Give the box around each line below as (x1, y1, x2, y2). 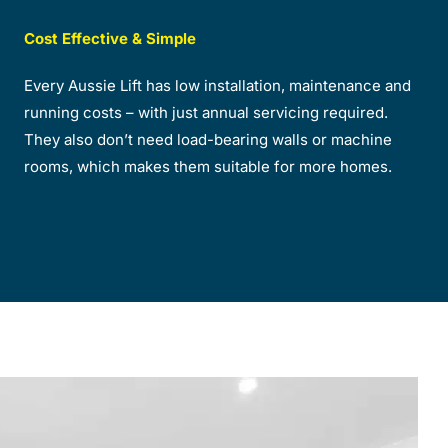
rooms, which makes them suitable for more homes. (24, 156, 393, 176)
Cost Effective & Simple (24, 28, 197, 48)
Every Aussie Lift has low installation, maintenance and (24, 75, 412, 95)
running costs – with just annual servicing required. (24, 102, 389, 122)
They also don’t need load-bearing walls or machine (24, 129, 393, 149)
